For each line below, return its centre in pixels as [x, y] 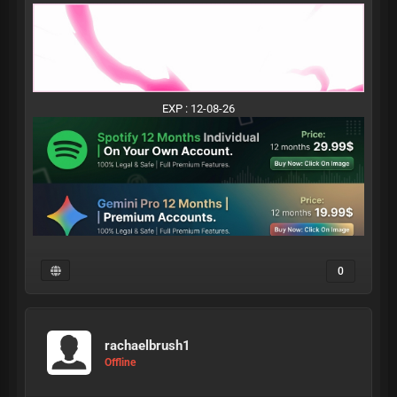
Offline [120, 362]
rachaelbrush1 [148, 345]
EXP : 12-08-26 [198, 108]
